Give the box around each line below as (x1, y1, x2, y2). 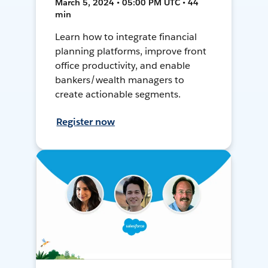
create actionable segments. (55, 88, 181, 101)
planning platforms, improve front (55, 45, 206, 58)
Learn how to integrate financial (55, 31, 197, 44)
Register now (56, 115, 115, 129)
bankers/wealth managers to (55, 74, 184, 87)
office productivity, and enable (55, 59, 190, 72)
